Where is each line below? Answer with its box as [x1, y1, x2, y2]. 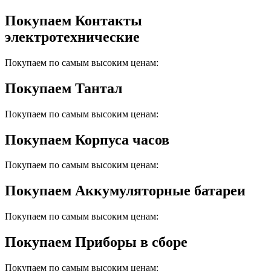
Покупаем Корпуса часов [5, 131, 169, 148]
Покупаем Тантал [5, 80, 122, 96]
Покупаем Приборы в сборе [5, 234, 188, 250]
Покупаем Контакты [5, 12, 142, 28]
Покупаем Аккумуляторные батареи [5, 183, 246, 199]
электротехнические [5, 28, 140, 45]
